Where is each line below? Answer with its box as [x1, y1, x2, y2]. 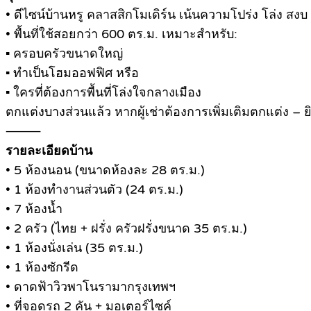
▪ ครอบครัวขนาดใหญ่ [6, 46, 123, 62]
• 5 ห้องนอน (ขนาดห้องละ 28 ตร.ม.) [6, 162, 205, 178]
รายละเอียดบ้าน [6, 143, 92, 159]
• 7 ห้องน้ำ [6, 201, 62, 217]
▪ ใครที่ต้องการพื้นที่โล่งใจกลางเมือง [6, 85, 201, 101]
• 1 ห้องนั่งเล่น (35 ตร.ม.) [6, 240, 143, 256]
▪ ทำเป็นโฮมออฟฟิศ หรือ [6, 65, 139, 81]
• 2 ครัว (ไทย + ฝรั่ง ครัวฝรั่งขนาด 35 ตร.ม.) [6, 221, 247, 237]
